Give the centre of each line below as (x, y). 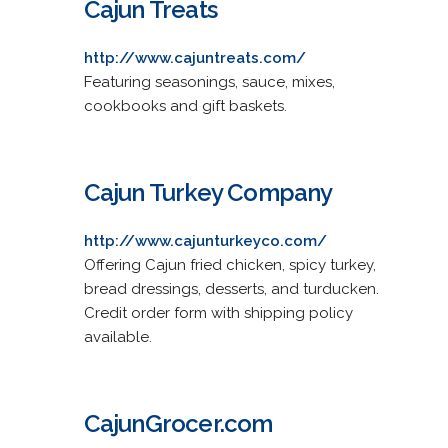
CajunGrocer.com (178, 423)
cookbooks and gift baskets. (185, 105)
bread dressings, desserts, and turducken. (231, 288)
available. (117, 336)
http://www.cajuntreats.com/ (194, 57)
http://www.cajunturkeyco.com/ (205, 240)
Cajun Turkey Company (208, 192)
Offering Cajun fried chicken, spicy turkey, (229, 264)
